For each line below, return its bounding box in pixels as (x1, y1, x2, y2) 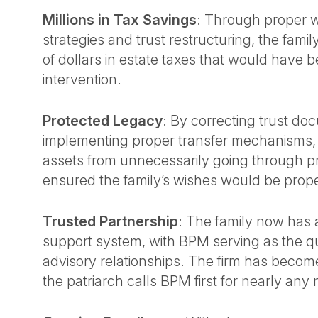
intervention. (43, 71, 125, 88)
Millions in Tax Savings (43, 11, 197, 28)
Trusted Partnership (43, 213, 178, 230)
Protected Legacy (43, 112, 163, 129)
